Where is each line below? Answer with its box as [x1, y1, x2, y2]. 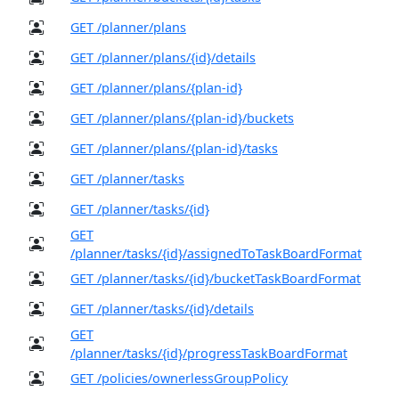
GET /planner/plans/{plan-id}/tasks [70, 139, 278, 157]
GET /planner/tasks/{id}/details [70, 299, 254, 317]
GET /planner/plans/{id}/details [70, 48, 256, 66]
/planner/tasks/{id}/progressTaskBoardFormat [70, 344, 347, 362]
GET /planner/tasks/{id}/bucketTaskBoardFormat [70, 269, 361, 287]
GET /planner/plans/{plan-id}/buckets [70, 109, 294, 126]
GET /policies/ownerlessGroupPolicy [70, 369, 288, 387]
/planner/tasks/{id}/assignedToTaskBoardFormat [70, 244, 362, 262]
